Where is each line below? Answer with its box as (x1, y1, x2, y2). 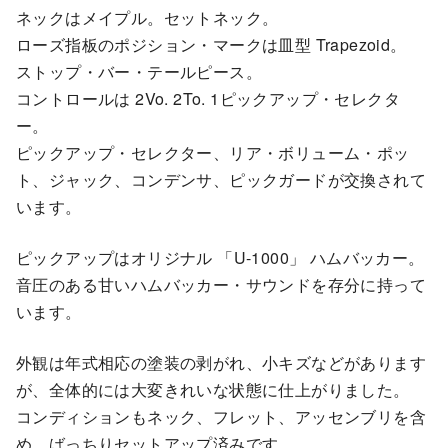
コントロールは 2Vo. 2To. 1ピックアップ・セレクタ (16, 87, 400, 111)
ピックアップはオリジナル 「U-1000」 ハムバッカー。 (16, 246, 425, 270)
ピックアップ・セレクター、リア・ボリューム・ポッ (16, 141, 410, 165)
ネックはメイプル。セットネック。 (16, 6, 279, 30)
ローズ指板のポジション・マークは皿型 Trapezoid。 (16, 33, 407, 57)
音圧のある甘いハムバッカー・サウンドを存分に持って (16, 273, 426, 297)
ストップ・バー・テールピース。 (16, 60, 262, 84)
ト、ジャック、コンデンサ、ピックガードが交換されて (16, 168, 426, 192)
